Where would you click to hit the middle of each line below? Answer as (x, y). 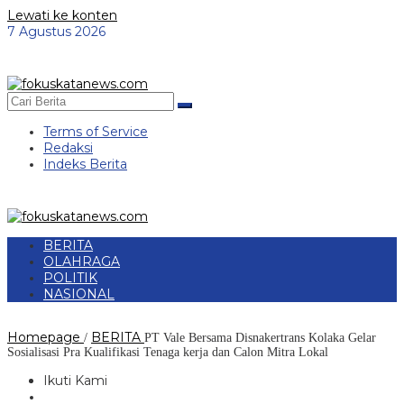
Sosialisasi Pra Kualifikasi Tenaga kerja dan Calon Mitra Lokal (168, 352)
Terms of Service (96, 132)
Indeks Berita (85, 164)
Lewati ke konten (62, 15)
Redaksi (68, 148)
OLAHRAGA (82, 262)
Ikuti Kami (75, 381)
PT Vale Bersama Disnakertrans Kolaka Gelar (260, 338)
